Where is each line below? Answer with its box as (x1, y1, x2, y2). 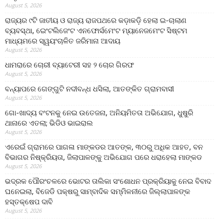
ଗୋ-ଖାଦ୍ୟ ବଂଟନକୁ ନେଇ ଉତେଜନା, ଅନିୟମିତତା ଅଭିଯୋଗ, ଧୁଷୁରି (5, 108, 193, 118)
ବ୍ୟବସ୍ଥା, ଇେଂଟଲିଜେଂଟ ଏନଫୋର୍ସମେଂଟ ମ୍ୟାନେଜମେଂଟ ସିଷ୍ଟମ (5, 25, 187, 36)
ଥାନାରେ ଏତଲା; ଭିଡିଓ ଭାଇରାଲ (5, 118, 93, 128)
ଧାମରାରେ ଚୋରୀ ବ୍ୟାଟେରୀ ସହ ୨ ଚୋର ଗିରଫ (5, 60, 134, 70)
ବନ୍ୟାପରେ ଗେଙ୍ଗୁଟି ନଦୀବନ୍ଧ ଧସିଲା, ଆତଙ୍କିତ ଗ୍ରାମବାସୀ (5, 84, 174, 94)
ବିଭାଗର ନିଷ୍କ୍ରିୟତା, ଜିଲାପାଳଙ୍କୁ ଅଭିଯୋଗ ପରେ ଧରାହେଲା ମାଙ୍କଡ (5, 152, 202, 162)
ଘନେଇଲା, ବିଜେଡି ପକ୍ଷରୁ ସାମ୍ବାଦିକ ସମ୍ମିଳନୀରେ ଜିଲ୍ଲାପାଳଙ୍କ (5, 186, 190, 197)
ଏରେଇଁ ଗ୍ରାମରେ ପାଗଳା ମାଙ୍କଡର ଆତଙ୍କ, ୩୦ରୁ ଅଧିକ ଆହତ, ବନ (5, 142, 203, 152)
